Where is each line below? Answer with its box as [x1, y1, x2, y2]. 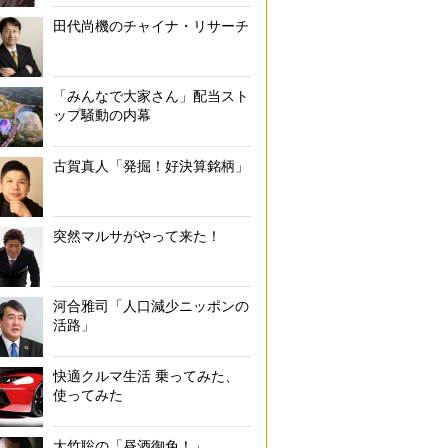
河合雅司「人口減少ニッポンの [53, 298, 249, 314]
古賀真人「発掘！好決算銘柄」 [53, 158, 249, 174]
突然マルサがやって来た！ [53, 228, 221, 244]
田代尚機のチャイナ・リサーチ [53, 18, 249, 34]
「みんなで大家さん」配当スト [53, 88, 249, 104]
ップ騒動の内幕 [53, 107, 151, 123]
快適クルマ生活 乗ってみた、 [53, 368, 239, 384]
